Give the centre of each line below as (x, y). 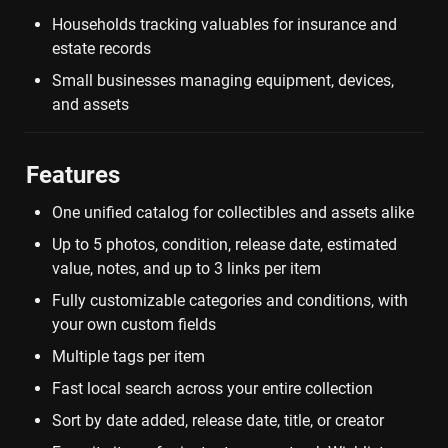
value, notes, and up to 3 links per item (186, 269)
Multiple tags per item (128, 357)
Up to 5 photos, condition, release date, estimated (224, 245)
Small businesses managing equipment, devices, (223, 81)
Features (73, 175)
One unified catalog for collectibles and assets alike (233, 213)
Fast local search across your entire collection (212, 389)
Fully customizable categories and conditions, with (230, 301)
